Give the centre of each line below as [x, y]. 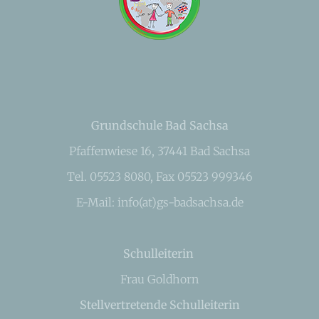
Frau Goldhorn [159, 279]
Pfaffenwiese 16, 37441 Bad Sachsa [159, 151]
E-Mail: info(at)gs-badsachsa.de [159, 202]
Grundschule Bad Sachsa [159, 125]
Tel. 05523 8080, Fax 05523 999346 [159, 177]
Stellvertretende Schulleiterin [159, 305]
